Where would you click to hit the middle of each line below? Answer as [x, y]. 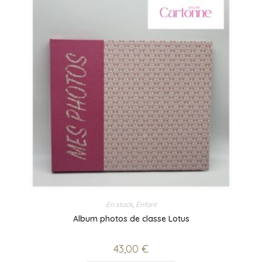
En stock [119, 205]
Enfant [146, 205]
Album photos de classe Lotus [131, 219]
